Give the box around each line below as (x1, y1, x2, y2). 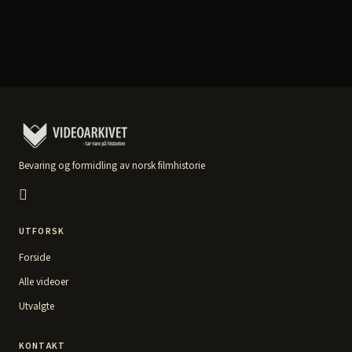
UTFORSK (19, 225, 65, 238)
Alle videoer (19, 275, 68, 289)
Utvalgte (19, 299, 54, 313)
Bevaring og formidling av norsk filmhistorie (19, 159, 205, 173)
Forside (19, 251, 50, 265)
